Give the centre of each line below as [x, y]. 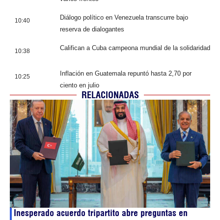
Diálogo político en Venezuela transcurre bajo [124, 17]
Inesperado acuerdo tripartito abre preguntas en [101, 213]
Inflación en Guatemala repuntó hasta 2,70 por [126, 73]
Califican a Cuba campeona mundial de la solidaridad [135, 48]
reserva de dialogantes [92, 29]
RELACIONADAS [110, 95]
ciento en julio [80, 85]
